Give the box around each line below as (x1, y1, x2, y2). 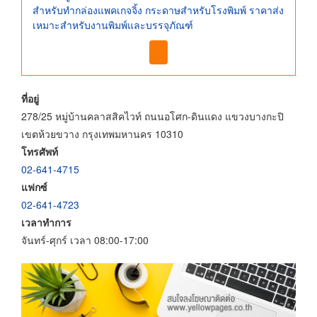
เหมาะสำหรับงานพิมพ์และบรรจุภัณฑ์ (33, 18, 193, 33)
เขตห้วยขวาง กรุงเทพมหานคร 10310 (21, 126, 183, 141)
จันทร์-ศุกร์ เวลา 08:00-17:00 (21, 232, 149, 247)
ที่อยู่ (21, 91, 39, 105)
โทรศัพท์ (21, 144, 58, 158)
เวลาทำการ (21, 214, 71, 229)
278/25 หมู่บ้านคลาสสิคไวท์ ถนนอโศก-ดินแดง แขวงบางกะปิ (21, 108, 284, 123)
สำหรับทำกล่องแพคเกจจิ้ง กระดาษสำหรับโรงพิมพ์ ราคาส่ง (33, 3, 284, 18)
